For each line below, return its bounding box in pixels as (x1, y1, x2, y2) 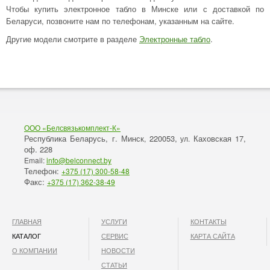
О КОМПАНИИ (12, 245, 57, 255)
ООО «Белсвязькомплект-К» (24, 122, 121, 133)
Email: (24, 155, 46, 165)
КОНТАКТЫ (190, 216, 227, 226)
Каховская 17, (193, 133, 246, 144)
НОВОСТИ (101, 245, 135, 255)
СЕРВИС (101, 231, 128, 240)
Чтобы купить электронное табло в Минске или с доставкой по (6, 3, 264, 14)
